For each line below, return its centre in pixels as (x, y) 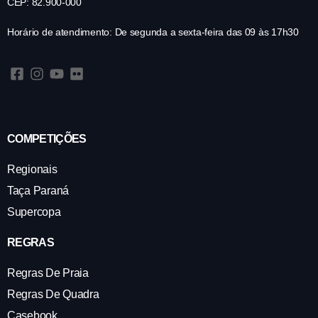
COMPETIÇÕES (47, 138)
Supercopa (34, 212)
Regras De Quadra (53, 294)
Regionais (32, 169)
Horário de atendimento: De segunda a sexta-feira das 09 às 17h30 (153, 32)
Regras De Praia (48, 273)
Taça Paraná (38, 190)
